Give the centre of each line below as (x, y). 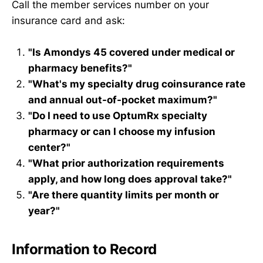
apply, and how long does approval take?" (130, 179)
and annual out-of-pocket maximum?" (123, 100)
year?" (44, 211)
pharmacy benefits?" (80, 68)
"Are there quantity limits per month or (124, 195)
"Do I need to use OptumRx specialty (118, 116)
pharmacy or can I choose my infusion (122, 132)
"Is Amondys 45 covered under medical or (131, 53)
